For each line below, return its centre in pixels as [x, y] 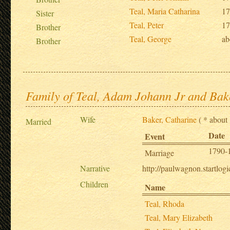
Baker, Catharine [170, 119]
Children [94, 184]
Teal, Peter [147, 25]
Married [39, 121]
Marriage [160, 152]
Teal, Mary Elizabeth [179, 217]
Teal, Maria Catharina [165, 11]
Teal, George [151, 39]
